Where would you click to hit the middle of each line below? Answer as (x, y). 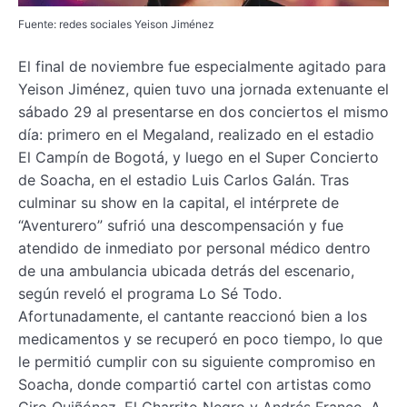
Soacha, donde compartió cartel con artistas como (195, 384)
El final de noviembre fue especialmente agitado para (202, 66)
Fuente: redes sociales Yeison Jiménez (116, 24)
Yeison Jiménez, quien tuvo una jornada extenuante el (203, 89)
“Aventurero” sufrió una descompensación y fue (181, 225)
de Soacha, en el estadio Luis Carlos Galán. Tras (184, 179)
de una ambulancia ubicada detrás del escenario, (186, 270)
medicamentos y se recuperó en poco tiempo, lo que (200, 338)
